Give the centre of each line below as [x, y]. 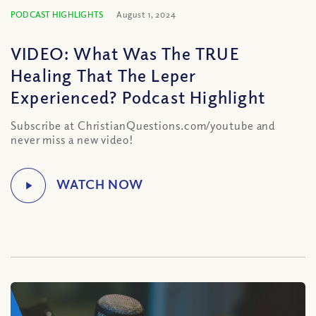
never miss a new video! [72, 140]
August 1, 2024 [146, 14]
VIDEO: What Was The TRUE [125, 53]
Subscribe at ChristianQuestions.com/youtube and [143, 126]
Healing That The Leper [104, 75]
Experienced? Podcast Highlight [138, 97]
